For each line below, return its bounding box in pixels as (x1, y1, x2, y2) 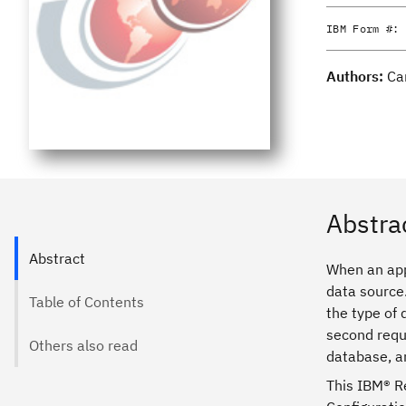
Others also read (29, 335, 138, 354)
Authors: (326, 67, 387, 85)
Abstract (29, 248, 85, 267)
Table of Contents (29, 292, 144, 311)
